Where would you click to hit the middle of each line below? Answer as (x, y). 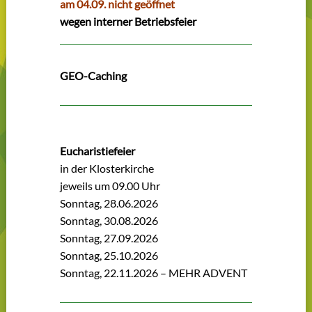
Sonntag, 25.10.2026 (109, 256)
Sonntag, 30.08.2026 (109, 221)
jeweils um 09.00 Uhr (110, 186)
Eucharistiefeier (98, 151)
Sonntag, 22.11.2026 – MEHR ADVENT (154, 273)
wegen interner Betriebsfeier (128, 22)
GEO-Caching (94, 76)
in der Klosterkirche (107, 169)
